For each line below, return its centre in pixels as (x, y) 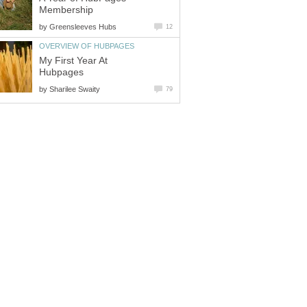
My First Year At (73, 60)
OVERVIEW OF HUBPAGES (87, 46)
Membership (66, 10)
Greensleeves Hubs (83, 26)
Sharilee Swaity (75, 89)
